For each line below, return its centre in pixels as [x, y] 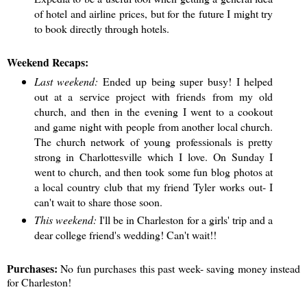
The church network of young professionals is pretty [153, 142]
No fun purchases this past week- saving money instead [181, 269]
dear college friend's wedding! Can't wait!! [125, 235]
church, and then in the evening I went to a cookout [153, 112]
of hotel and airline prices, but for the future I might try [153, 13]
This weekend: [66, 220]
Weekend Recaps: [48, 62]
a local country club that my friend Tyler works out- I [153, 187]
